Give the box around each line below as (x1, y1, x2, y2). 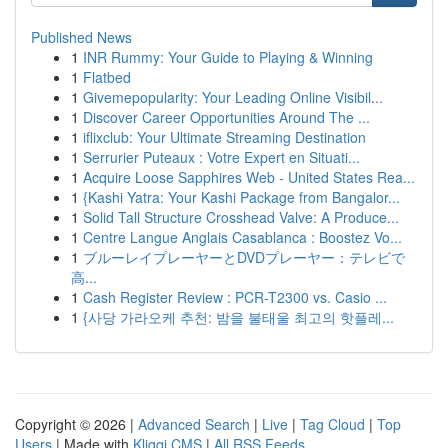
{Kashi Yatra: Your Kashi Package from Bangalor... (83, 187, 400, 207)
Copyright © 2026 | (15, 414, 138, 434)
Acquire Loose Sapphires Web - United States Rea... (83, 167, 415, 187)
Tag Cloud (300, 414, 365, 434)
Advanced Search (138, 414, 250, 434)
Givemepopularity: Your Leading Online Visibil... (83, 87, 383, 107)
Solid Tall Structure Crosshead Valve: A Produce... (83, 207, 399, 227)
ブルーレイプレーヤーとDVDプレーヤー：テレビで (83, 247, 405, 267)
